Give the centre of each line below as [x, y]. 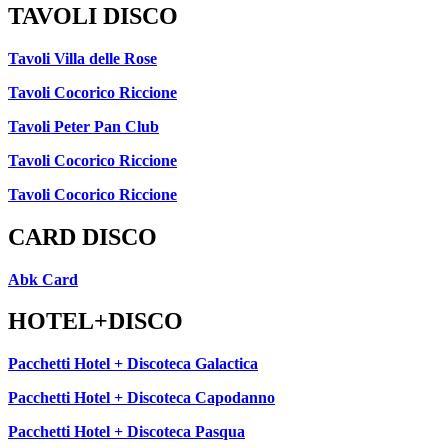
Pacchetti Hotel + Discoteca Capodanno [141, 398]
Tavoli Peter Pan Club [83, 126]
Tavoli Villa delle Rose [82, 58]
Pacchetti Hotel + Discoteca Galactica [133, 364]
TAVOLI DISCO [93, 15]
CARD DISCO [82, 236]
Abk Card [43, 279]
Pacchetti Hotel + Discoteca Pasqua [126, 432]
